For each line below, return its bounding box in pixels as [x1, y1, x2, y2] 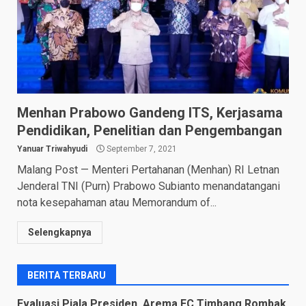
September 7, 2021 [105, 143, 177, 154]
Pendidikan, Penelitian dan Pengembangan [17, 122, 282, 139]
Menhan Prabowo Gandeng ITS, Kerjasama [17, 104, 283, 121]
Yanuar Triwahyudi [17, 143, 87, 154]
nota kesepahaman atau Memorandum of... [17, 195, 217, 209]
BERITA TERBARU [27, 269, 106, 281]
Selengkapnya [28, 226, 92, 238]
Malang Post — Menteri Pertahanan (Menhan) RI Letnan [17, 163, 279, 176]
